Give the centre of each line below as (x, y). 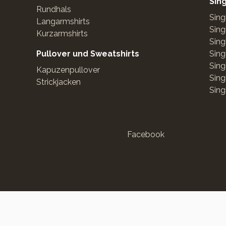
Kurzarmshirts (62, 34)
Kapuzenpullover (68, 70)
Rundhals (54, 9)
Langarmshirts (63, 21)
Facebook (146, 134)
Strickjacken (59, 82)
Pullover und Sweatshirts (88, 54)
